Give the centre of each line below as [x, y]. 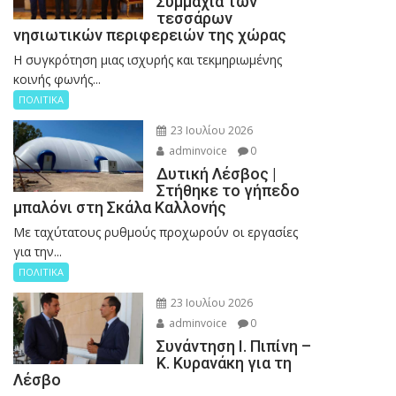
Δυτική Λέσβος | [216, 173]
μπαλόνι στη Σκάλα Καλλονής [120, 207]
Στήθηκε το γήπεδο [228, 190]
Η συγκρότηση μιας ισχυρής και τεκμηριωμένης [148, 59]
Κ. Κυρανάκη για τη [224, 362]
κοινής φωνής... [57, 79]
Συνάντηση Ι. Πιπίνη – [233, 346]
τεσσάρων [194, 18]
